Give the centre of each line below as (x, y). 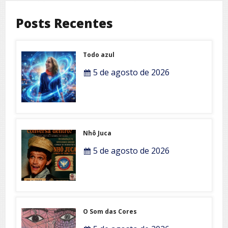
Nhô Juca (97, 133)
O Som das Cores (110, 211)
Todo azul (99, 54)
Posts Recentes (64, 23)
